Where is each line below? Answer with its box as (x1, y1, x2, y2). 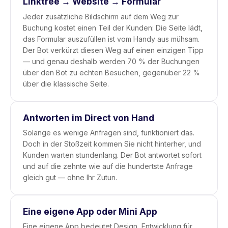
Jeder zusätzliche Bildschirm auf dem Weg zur (23, 12, 179, 21)
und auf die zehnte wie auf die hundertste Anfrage (23, 162, 193, 170)
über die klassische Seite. (23, 79, 109, 88)
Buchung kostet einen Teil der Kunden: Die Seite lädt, (23, 23, 203, 32)
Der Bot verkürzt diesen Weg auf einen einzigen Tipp (23, 46, 204, 54)
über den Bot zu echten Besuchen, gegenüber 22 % (23, 68, 200, 77)
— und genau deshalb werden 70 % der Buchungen (23, 57, 199, 66)
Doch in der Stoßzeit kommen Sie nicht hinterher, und (23, 139, 201, 148)
